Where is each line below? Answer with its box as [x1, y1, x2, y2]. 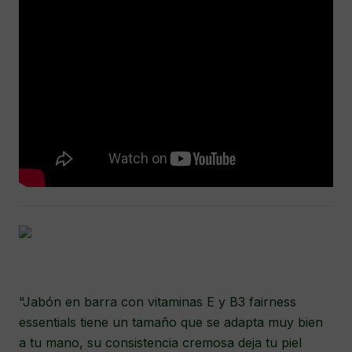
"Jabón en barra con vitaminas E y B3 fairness [19, 294, 296, 310]
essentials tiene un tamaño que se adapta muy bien [19, 314, 323, 330]
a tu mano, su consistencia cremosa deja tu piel [19, 335, 302, 350]
